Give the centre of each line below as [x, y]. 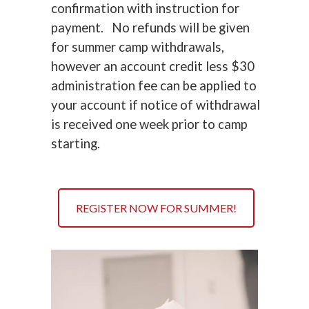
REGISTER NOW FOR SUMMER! [157, 208]
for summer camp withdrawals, [138, 47]
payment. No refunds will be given [150, 27]
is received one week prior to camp [149, 124]
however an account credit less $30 [153, 66]
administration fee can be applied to [154, 85]
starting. [76, 143]
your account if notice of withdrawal [156, 104]
